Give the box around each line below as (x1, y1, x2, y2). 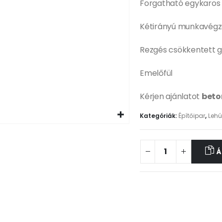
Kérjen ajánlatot (140, 90, 202, 102)
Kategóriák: (140, 111, 178, 120)
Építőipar (178, 111, 205, 120)
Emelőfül (140, 67, 173, 79)
